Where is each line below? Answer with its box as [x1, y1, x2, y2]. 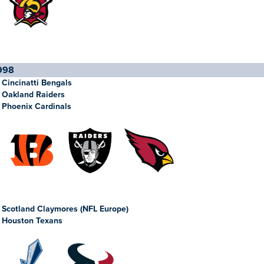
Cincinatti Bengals [2, 78, 72, 88]
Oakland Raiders [2, 90, 65, 100]
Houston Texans [2, 216, 62, 226]
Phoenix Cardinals [2, 101, 71, 111]
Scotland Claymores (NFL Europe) [2, 204, 128, 214]
